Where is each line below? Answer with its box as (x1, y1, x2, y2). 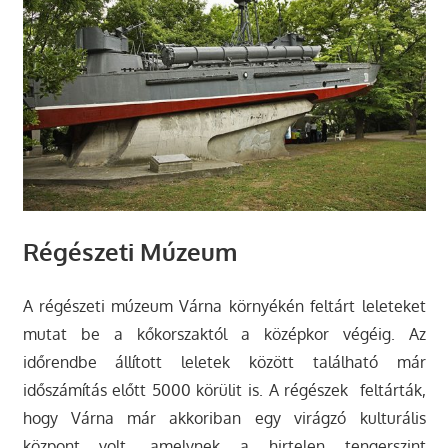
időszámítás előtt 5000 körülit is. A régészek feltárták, (22, 379, 426, 400)
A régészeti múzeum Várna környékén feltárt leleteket (22, 295, 426, 316)
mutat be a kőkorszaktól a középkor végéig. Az (22, 323, 426, 344)
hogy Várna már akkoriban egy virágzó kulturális (22, 407, 426, 428)
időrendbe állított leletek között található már (22, 351, 426, 372)
